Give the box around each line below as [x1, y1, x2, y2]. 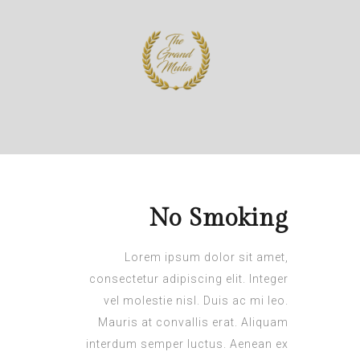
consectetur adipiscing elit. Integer [89, 272, 288, 285]
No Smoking [149, 204, 288, 233]
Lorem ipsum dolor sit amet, [125, 251, 288, 264]
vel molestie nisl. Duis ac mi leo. [104, 294, 288, 307]
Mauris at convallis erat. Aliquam [98, 316, 288, 329]
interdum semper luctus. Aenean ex [86, 337, 288, 350]
